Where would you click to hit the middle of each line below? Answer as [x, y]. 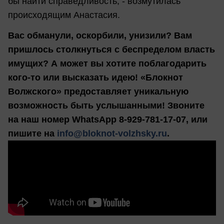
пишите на [32, 134]
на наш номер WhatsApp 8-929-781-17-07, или [108, 120]
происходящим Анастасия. [64, 15]
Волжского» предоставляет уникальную [98, 92]
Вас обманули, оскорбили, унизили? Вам [100, 36]
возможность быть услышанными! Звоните [106, 106]
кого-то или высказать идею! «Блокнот [95, 78]
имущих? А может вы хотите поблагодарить [107, 64]
